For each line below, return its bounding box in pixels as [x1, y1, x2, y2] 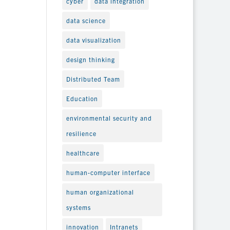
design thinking [66, 55, 115, 63]
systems [66, 203, 91, 211]
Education [66, 94, 98, 102]
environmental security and [66, 113, 152, 122]
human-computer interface [66, 168, 150, 176]
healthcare [66, 148, 100, 157]
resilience [66, 129, 97, 137]
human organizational [66, 187, 134, 196]
